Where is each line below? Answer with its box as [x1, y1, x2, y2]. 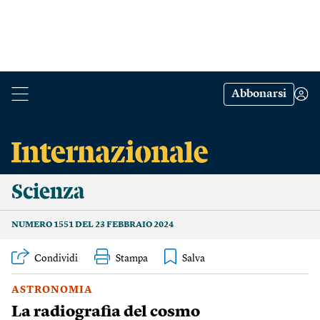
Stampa [116, 254, 148, 264]
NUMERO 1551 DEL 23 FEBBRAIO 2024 [11, 221, 174, 229]
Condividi [34, 254, 78, 264]
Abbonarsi [231, 89, 286, 100]
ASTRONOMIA [11, 285, 93, 295]
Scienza [11, 181, 84, 203]
